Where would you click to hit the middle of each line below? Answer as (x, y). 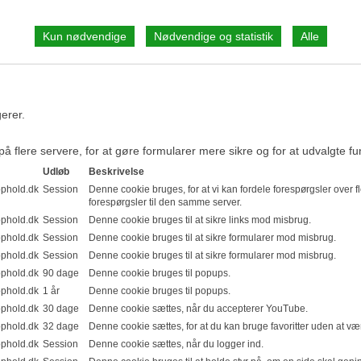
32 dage (61, 326)
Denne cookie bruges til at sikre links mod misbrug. (200, 219)
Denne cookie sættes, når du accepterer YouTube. (198, 308)
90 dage (61, 272)
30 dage (61, 308)
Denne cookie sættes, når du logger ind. (176, 343)
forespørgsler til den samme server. (165, 201)
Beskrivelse (116, 171)
